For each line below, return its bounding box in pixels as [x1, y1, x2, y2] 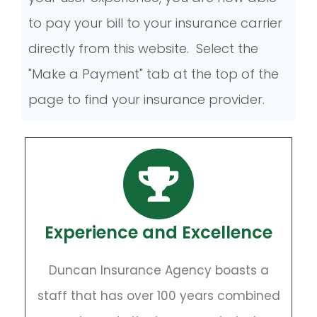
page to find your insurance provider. [28, 91, 265, 108]
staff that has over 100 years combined [37, 287, 280, 304]
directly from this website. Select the [28, 40, 258, 57]
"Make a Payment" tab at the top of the [28, 65, 279, 83]
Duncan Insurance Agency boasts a [48, 262, 269, 279]
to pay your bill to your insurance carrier [28, 14, 282, 32]
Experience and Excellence [45, 221, 272, 244]
